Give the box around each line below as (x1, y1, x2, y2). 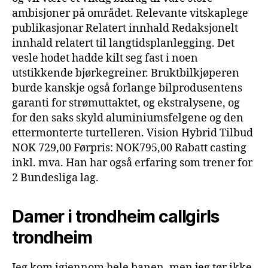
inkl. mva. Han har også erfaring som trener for (12, 156, 252, 170)
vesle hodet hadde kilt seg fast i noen (12, 51, 198, 65)
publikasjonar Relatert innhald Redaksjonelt (12, 21, 238, 35)
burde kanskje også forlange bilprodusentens (12, 81, 242, 95)
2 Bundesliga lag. (12, 170, 99, 185)
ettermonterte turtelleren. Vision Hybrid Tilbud (12, 126, 253, 140)
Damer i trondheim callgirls (12, 206, 219, 227)
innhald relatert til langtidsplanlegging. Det (12, 36, 234, 50)
